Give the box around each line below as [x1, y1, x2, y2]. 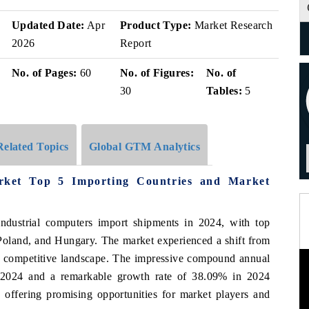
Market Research [191, 19, 273, 31]
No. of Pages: [12, 67, 77, 79]
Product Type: [120, 19, 192, 31]
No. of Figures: [120, 67, 195, 79]
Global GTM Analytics [88, 140, 201, 152]
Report [120, 37, 152, 49]
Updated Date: [12, 19, 85, 31]
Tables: [206, 85, 242, 97]
